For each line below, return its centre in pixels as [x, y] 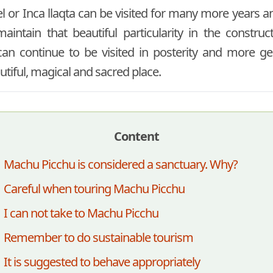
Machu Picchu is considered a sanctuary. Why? [120, 164]
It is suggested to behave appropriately [101, 261]
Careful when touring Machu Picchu [94, 188]
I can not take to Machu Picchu [81, 213]
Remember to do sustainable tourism [98, 237]
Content [136, 136]
